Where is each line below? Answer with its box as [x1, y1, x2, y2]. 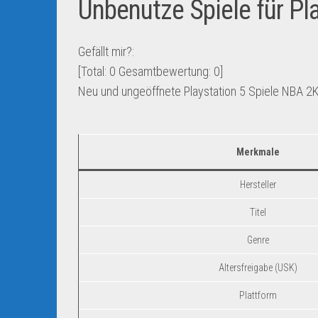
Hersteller [240, 179, 276, 190]
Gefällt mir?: [78, 44, 134, 59]
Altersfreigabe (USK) [219, 262, 297, 273]
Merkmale [236, 146, 280, 158]
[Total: [78, 64, 109, 79]
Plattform [239, 290, 277, 301]
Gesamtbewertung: [116, 64, 214, 79]
